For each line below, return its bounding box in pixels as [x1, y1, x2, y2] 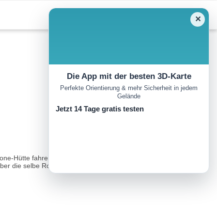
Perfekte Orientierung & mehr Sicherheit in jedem [60, 84, 198, 92]
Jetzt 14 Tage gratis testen [56, 105, 144, 113]
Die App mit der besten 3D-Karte [66, 72, 191, 81]
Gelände [117, 93, 140, 100]
